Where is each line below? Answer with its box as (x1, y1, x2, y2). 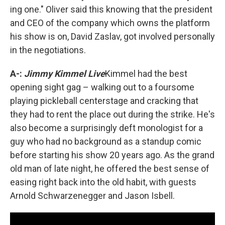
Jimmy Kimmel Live (24, 68, 105, 79)
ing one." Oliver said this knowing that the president (10, 4, 212, 15)
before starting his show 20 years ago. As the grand (10, 149, 214, 160)
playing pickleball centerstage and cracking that (10, 95, 198, 106)
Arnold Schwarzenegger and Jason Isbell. (10, 190, 175, 201)
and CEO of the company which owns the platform (10, 17, 210, 28)
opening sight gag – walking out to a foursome (10, 81, 194, 92)
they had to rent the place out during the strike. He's (10, 108, 215, 120)
